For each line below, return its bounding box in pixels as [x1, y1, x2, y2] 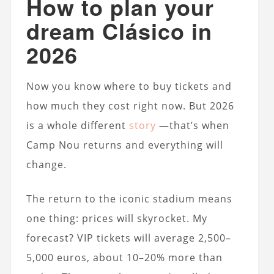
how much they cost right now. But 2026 [26, 99, 234, 113]
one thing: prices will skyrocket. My [26, 212, 207, 226]
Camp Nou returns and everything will [26, 138, 223, 152]
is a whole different [26, 119, 129, 133]
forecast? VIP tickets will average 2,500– [26, 231, 231, 245]
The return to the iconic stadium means [26, 192, 232, 206]
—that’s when [155, 119, 229, 133]
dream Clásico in [26, 15, 212, 47]
